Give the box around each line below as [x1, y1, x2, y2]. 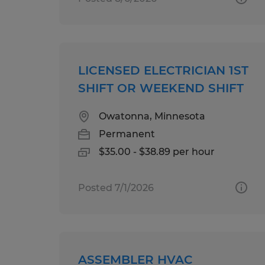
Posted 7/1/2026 [78, 182, 154, 193]
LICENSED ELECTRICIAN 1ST [78, 63, 248, 77]
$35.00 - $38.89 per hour [99, 146, 215, 157]
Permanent [99, 128, 155, 140]
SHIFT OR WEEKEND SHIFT [78, 80, 244, 95]
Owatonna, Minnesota [99, 110, 205, 122]
